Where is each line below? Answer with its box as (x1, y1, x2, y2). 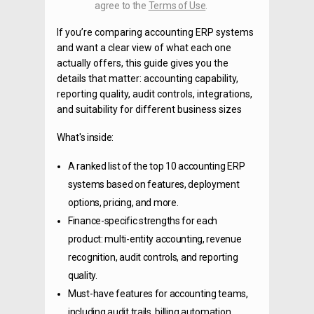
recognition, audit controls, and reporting (68, 252, 238, 263)
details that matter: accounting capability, (57, 73, 238, 84)
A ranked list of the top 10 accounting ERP (68, 161, 245, 172)
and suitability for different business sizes (57, 104, 242, 115)
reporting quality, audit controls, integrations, (57, 88, 252, 100)
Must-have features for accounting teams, (68, 288, 248, 299)
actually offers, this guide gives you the (57, 57, 228, 69)
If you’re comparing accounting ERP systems (57, 27, 254, 38)
